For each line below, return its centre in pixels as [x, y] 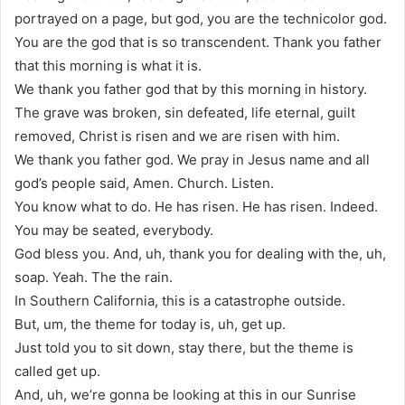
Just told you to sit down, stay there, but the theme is [184, 347]
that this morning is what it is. [108, 65]
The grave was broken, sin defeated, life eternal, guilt [185, 112]
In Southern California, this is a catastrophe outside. [180, 300]
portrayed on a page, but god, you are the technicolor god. [201, 18]
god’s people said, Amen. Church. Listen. [144, 183]
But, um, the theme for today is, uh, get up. [150, 324]
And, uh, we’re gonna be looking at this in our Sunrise [185, 394]
